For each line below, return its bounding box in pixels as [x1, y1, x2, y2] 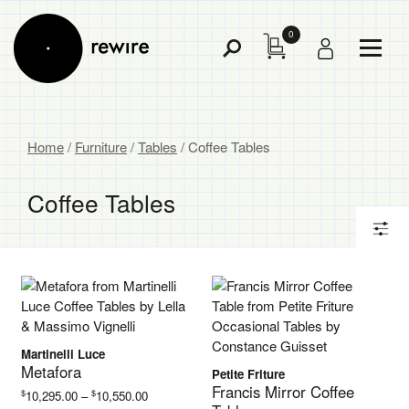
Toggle [222, 47, 261, 67]
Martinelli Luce [21, 345, 106, 362]
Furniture [75, 137, 127, 156]
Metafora [21, 361, 82, 383]
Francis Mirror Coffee [212, 381, 355, 403]
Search [222, 67, 265, 87]
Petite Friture [212, 365, 286, 383]
